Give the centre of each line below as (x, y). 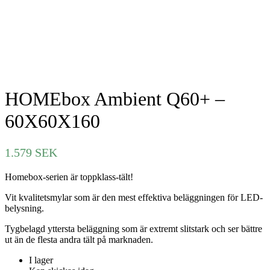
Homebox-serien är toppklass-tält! (69, 177)
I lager (41, 260)
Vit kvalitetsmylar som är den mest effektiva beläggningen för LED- (134, 197)
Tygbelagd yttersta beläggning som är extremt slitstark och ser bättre (133, 228)
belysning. (24, 208)
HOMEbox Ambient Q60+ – (115, 99)
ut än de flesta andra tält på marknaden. (79, 239)
